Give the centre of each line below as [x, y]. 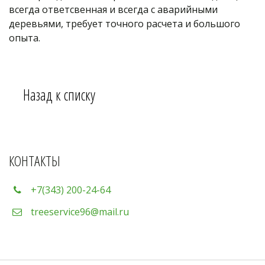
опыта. [26, 38]
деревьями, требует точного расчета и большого [125, 23]
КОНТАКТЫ [35, 160]
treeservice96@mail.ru [80, 211]
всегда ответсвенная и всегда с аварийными [113, 9]
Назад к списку [59, 94]
